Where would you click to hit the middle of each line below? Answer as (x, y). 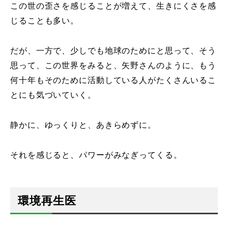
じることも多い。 (45, 20)
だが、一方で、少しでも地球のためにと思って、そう (113, 50)
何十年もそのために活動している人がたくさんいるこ (113, 80)
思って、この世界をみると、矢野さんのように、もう (113, 65)
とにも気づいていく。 (53, 95)
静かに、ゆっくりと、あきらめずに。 (83, 125)
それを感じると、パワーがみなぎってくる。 (96, 155)
